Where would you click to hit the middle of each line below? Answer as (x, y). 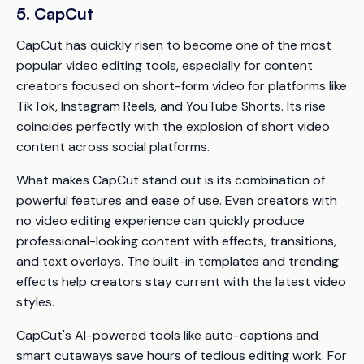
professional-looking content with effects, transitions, (176, 240)
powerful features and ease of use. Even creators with (177, 200)
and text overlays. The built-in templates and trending (178, 261)
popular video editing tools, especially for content (165, 65)
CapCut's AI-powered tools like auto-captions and (167, 335)
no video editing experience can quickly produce (160, 220)
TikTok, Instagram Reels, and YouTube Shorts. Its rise (171, 106)
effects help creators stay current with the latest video (181, 281)
